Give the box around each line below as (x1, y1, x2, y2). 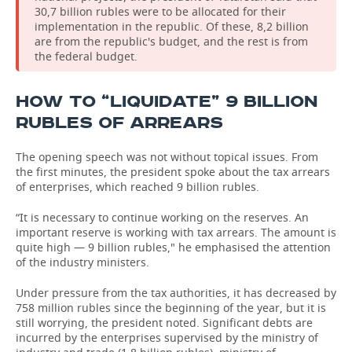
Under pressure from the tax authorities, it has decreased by (16, 285, 336, 300)
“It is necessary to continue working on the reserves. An (16, 210, 309, 225)
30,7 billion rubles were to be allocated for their (35, 4, 286, 19)
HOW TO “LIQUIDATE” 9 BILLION (16, 91, 317, 112)
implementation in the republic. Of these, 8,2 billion (35, 19, 309, 34)
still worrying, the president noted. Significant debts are (16, 315, 313, 330)
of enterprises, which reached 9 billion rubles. (16, 179, 259, 194)
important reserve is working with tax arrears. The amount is (16, 225, 336, 240)
